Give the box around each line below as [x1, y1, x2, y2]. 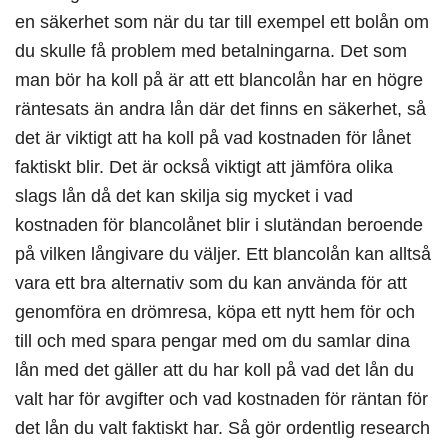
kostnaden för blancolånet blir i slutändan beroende [15, 214, 423, 236]
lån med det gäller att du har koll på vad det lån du [15, 359, 414, 381]
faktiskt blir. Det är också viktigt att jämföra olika [15, 156, 393, 178]
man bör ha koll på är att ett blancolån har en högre [15, 69, 423, 91]
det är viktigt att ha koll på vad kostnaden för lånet [15, 127, 411, 149]
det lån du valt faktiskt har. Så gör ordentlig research [15, 417, 430, 439]
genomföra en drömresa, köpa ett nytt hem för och [15, 301, 415, 323]
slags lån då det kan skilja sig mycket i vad [15, 185, 353, 207]
